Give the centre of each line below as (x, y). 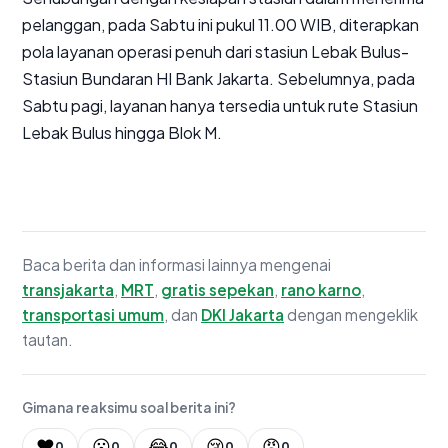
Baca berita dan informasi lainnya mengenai (176, 264)
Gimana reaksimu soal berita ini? (129, 407)
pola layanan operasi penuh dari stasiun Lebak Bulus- (215, 51)
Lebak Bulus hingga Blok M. (123, 132)
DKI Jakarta (242, 314)
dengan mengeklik (351, 314)
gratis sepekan (217, 289)
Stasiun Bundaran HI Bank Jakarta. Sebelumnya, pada (218, 78)
